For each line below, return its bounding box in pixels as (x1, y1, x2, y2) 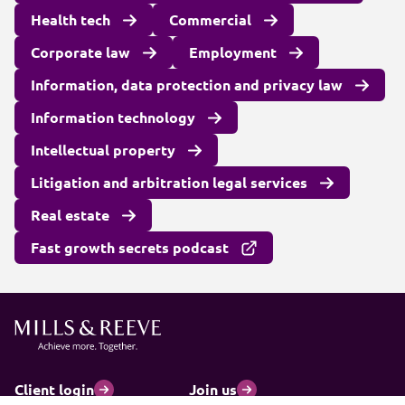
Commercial (168, 10, 251, 29)
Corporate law (31, 42, 130, 61)
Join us (189, 380, 237, 399)
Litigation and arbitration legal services (31, 173, 307, 192)
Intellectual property (31, 140, 175, 159)
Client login (14, 380, 94, 399)
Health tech (31, 10, 110, 29)
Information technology (31, 108, 195, 127)
